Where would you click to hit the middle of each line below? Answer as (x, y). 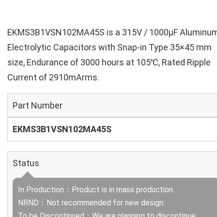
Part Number (38, 105)
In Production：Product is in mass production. (96, 190)
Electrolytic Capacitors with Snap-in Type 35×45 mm (109, 47)
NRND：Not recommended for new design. (91, 203)
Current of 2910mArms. (53, 77)
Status (26, 163)
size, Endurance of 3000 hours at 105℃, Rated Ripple (109, 62)
